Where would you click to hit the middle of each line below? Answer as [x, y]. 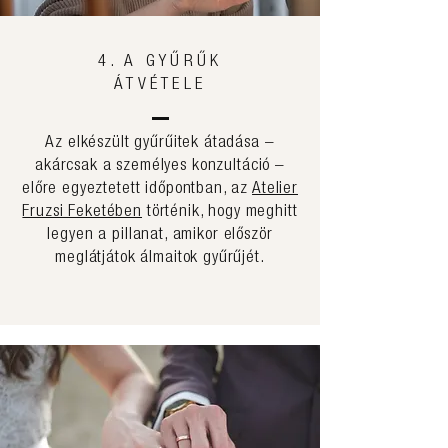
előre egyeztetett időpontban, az [137, 189]
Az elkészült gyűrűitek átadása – [160, 143]
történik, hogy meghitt [220, 212]
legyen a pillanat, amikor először [160, 235]
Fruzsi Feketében [82, 212]
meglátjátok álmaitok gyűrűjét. [160, 258]
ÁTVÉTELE [160, 85]
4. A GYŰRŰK [160, 62]
